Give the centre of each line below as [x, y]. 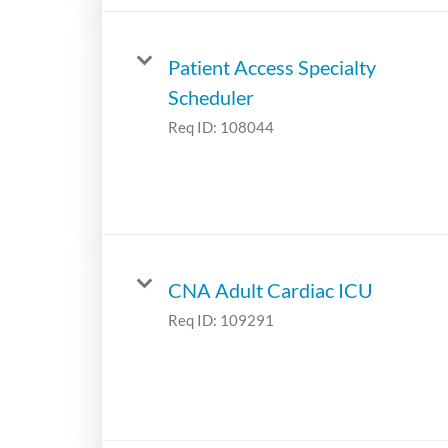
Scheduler [211, 96]
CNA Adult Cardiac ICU [270, 289]
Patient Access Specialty [272, 66]
